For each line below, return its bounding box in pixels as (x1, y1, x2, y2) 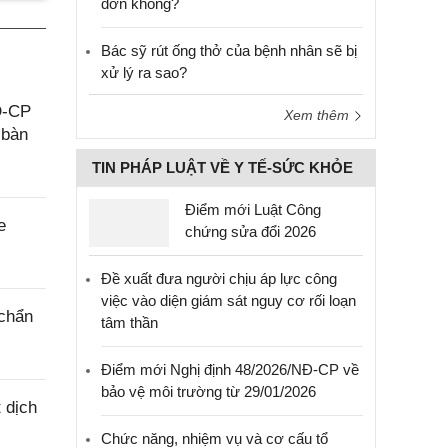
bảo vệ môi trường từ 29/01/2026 (101, 383, 316, 400)
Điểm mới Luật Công (185, 201, 321, 218)
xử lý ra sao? (101, 64, 187, 81)
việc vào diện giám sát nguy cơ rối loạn (101, 292, 356, 309)
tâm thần (101, 314, 158, 331)
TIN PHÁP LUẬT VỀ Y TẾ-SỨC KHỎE (92, 159, 353, 176)
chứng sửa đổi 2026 (185, 223, 316, 240)
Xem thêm (284, 107, 353, 123)
